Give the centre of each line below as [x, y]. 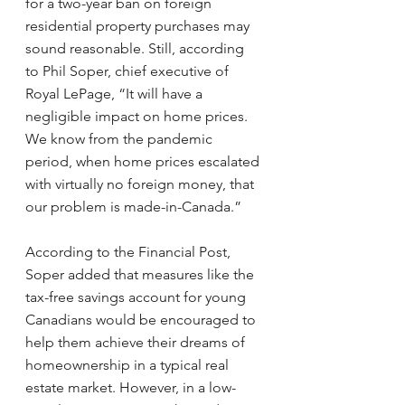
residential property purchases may [139, 26]
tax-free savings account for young [137, 297]
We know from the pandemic [121, 139]
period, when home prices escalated [144, 161]
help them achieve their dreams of [137, 342]
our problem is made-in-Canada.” [133, 207]
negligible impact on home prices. [138, 116]
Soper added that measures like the [141, 274]
